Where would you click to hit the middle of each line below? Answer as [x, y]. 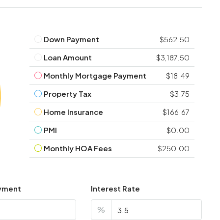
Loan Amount [68, 57]
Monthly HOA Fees [78, 148]
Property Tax [67, 93]
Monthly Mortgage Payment [95, 75]
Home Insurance [73, 111]
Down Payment [71, 39]
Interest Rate [116, 189]
